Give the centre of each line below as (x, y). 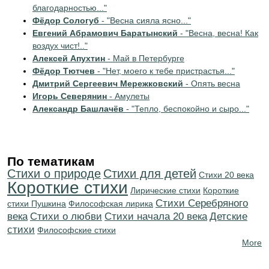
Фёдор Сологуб (66, 20)
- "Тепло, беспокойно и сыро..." (186, 109)
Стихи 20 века (226, 175)
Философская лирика (111, 204)
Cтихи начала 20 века (156, 216)
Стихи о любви (66, 216)
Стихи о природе (54, 174)
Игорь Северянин (70, 96)
